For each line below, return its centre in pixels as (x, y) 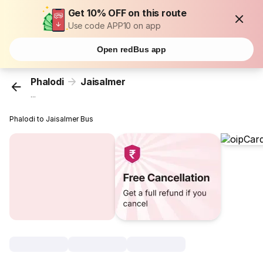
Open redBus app (131, 49)
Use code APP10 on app (114, 26)
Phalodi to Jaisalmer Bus (52, 119)
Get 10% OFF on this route (127, 13)
